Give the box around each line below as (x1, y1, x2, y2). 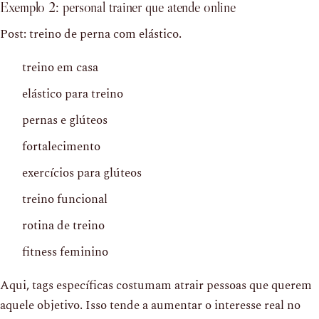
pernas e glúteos (22, 110, 108, 130)
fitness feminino (22, 242, 108, 261)
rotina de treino (22, 216, 105, 235)
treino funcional (22, 189, 108, 209)
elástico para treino (22, 84, 123, 103)
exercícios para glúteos (22, 163, 142, 182)
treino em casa (22, 58, 98, 77)
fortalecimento (22, 137, 100, 156)
